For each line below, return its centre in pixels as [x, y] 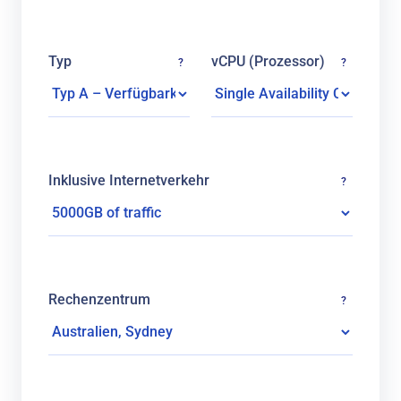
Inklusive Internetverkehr [129, 180]
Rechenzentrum [99, 299]
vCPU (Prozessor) [268, 61]
